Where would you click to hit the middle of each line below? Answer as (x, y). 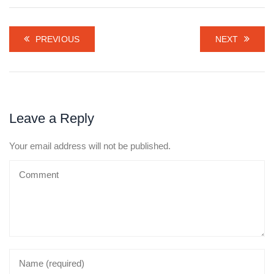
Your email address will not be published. (90, 146)
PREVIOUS (57, 39)
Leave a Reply (52, 119)
